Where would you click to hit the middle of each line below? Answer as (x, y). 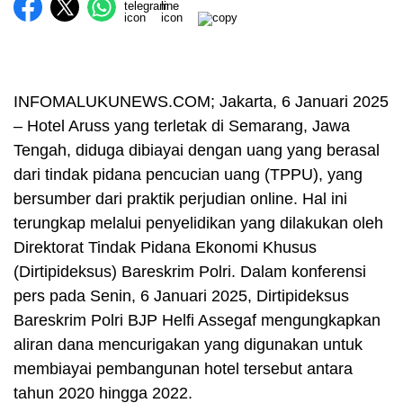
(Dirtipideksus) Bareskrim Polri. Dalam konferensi (190, 272)
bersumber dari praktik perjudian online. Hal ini (180, 199)
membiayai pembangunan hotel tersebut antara (183, 369)
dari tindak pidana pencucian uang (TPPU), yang (188, 175)
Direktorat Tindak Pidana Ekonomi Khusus (165, 248)
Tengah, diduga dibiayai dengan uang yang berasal (197, 151)
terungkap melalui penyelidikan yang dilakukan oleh (198, 224)
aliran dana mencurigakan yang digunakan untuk (188, 345)
